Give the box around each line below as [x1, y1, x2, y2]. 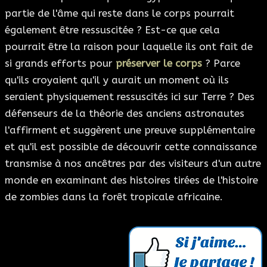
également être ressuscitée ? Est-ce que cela [5, 23, 220, 36]
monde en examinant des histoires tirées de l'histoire [5, 173, 258, 186]
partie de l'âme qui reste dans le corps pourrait [5, 7, 234, 19]
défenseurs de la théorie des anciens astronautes [5, 107, 244, 119]
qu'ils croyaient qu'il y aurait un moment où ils [5, 73, 229, 86]
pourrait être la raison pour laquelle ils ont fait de [5, 40, 253, 52]
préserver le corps [116, 57, 202, 69]
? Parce [202, 57, 240, 69]
